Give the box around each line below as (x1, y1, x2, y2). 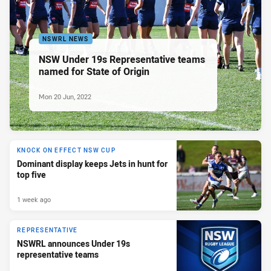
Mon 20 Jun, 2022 (39, 91, 91, 101)
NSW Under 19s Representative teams (39, 52, 205, 66)
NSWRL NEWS (42, 34, 89, 43)
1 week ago (17, 194, 51, 204)
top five (17, 169, 46, 181)
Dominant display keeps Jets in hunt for (17, 158, 168, 170)
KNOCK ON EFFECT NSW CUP (17, 146, 116, 155)
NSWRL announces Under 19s (17, 238, 130, 250)
